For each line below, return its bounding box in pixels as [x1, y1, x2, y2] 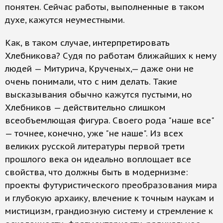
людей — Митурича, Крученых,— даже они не [5, 63, 194, 75]
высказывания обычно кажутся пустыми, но [5, 89, 192, 101]
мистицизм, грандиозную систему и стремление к [5, 206, 213, 217]
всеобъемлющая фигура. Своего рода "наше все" [5, 115, 214, 126]
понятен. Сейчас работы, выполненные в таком [5, 1, 205, 13]
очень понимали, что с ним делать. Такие [5, 76, 177, 88]
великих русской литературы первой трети [5, 141, 185, 152]
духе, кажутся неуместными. [5, 14, 125, 26]
